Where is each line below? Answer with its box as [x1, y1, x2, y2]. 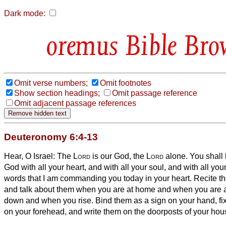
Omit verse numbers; [14, 78, 88, 87]
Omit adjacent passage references [14, 98, 136, 107]
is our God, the [90, 151, 146, 160]
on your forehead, [4, 207, 69, 216]
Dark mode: [4, 9, 45, 18]
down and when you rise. [4, 196, 95, 205]
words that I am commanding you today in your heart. [4, 174, 194, 183]
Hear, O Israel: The [4, 151, 73, 160]
